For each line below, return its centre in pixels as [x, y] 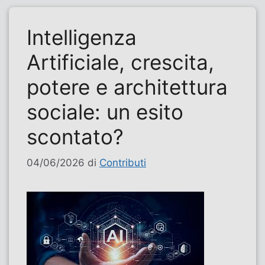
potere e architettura [127, 87]
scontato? [75, 136]
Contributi [123, 163]
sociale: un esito [105, 112]
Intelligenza [82, 37]
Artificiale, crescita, [120, 62]
